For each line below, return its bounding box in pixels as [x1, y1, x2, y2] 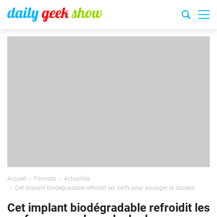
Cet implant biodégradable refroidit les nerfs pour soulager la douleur [15, 185, 195, 191]
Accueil [7, 175, 26, 182]
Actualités [64, 175, 90, 182]
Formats [34, 175, 56, 182]
